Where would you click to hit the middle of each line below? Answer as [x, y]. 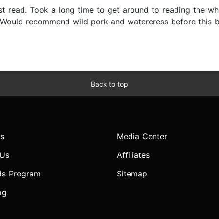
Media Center [142, 137]
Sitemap [132, 174]
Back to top [109, 84]
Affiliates [133, 155]
